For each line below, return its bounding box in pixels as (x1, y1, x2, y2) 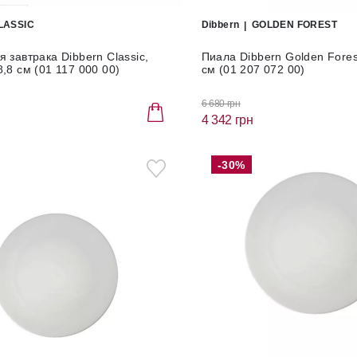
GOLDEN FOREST (251, 19, 338, 30)
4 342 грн (201, 112, 253, 127)
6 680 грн (201, 97, 241, 109)
